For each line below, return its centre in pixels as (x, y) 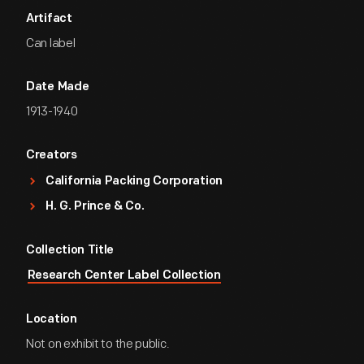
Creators (52, 156)
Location (52, 320)
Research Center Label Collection (124, 276)
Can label (51, 43)
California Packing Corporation (134, 182)
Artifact (49, 19)
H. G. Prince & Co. (95, 207)
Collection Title (70, 251)
